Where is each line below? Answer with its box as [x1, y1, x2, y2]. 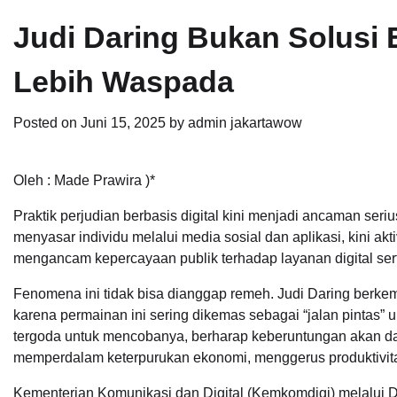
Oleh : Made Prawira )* [13, 173, 155, 189]
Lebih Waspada [13, 65, 234, 99]
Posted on [13, 115, 81, 131]
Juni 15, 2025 [81, 115, 166, 131]
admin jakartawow [188, 115, 302, 131]
